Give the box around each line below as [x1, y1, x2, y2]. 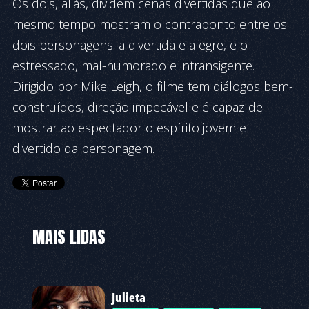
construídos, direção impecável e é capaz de [12, 99, 263, 115]
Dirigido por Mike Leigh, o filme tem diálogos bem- [12, 78, 293, 94]
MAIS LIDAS [32, 225, 106, 250]
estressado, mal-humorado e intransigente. [12, 57, 255, 74]
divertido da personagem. [12, 140, 154, 157]
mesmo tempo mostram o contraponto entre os [12, 16, 287, 32]
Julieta [111, 288, 146, 306]
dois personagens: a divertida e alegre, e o [12, 37, 248, 53]
